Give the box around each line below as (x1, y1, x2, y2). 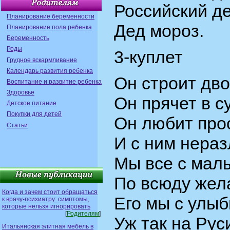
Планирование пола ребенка (7, 23, 92, 31)
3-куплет (114, 47, 183, 67)
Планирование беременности (7, 12, 94, 20)
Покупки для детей (7, 110, 62, 118)
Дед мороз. (114, 21, 204, 41)
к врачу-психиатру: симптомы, (2, 195, 89, 203)
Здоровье (7, 89, 34, 97)
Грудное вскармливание (7, 56, 77, 64)
